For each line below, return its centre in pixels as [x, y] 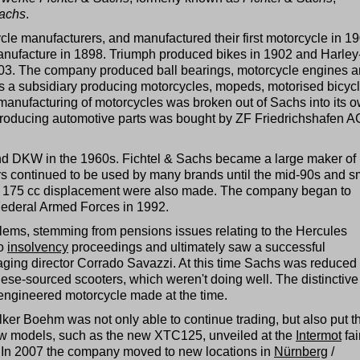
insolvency [38, 247]
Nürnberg [301, 351]
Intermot [319, 335]
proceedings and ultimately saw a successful [197, 247]
